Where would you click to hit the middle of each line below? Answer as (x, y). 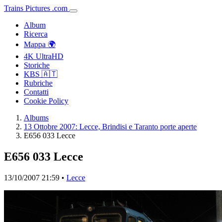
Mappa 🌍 (40, 44)
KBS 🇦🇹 (41, 74)
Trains (14, 8)
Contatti (36, 92)
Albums (36, 118)
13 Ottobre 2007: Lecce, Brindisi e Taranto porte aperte (110, 127)
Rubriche (38, 83)
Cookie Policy (46, 101)
